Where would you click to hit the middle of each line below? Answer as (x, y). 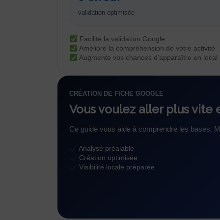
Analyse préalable (105, 149)
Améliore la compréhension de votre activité (146, 48)
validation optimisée (106, 13)
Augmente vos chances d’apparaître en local (147, 58)
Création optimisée (107, 158)
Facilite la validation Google (121, 39)
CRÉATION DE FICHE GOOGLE (116, 94)
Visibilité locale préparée (116, 167)
